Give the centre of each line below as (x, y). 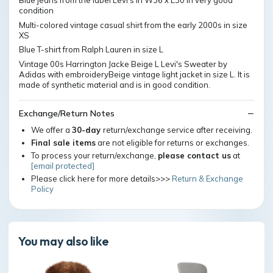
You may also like (64, 241)
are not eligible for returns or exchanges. (172, 143)
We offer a (51, 130)
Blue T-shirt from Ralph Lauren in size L (91, 49)
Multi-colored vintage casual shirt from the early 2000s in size (133, 25)
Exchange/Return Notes (67, 113)
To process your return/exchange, (94, 155)
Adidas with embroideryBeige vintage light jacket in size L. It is (134, 74)
